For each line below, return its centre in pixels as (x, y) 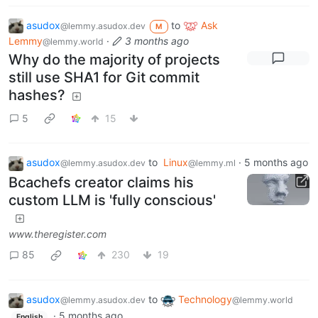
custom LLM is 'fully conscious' (112, 200)
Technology (205, 299)
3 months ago (157, 41)
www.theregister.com (57, 234)
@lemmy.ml (212, 163)
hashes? (37, 95)
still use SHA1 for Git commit (104, 78)
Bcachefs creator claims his (101, 182)
